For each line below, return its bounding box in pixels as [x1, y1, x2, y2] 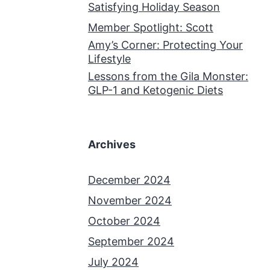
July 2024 [88, 255, 139, 268]
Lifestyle [88, 52, 131, 65]
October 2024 [88, 214, 160, 227]
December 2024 [88, 173, 171, 186]
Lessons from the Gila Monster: [88, 69, 248, 83]
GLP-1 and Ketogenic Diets [88, 83, 223, 96]
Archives [88, 137, 136, 151]
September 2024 [88, 234, 174, 248]
